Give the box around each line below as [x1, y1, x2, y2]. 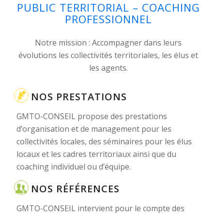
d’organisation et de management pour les [16, 124, 171, 135]
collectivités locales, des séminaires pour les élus [16, 136, 192, 147]
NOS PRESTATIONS [31, 90, 127, 104]
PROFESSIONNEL [64, 12, 152, 26]
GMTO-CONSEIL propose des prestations [16, 111, 167, 122]
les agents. [89, 62, 128, 73]
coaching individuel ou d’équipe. [16, 161, 131, 172]
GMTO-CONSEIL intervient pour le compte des [16, 203, 185, 214]
